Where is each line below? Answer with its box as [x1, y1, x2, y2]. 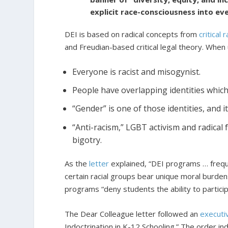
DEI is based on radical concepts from [65, 29, 199, 39]
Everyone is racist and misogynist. [72, 66, 201, 77]
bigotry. [72, 134, 104, 146]
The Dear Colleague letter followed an [65, 208, 201, 219]
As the [65, 158, 90, 168]
